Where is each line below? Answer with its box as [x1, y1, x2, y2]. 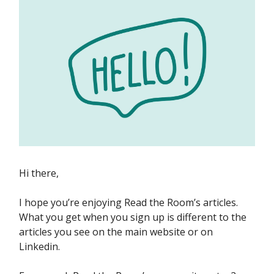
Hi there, [19, 166, 59, 180]
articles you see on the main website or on [19, 225, 213, 239]
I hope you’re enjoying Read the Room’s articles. [19, 196, 238, 210]
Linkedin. [19, 240, 60, 254]
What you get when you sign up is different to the [19, 210, 246, 224]
